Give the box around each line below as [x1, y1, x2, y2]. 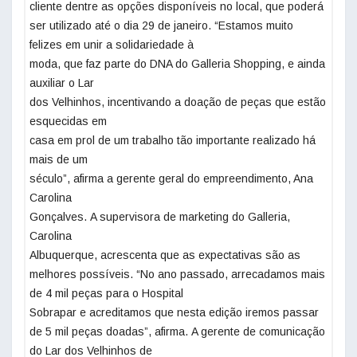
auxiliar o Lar [29, 76, 94, 90]
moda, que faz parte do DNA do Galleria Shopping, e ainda [29, 57, 325, 71]
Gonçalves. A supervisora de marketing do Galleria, [29, 210, 290, 224]
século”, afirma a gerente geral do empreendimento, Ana [29, 172, 313, 186]
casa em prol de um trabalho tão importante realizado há [29, 134, 316, 147]
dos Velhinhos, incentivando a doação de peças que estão [29, 96, 326, 109]
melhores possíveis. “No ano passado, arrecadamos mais [29, 268, 325, 281]
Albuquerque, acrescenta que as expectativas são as [29, 249, 300, 262]
